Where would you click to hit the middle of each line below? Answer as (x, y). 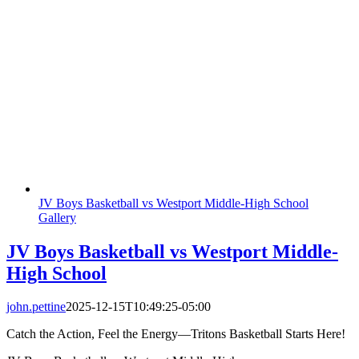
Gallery (57, 217)
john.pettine (36, 307)
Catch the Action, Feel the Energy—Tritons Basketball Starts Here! (176, 334)
